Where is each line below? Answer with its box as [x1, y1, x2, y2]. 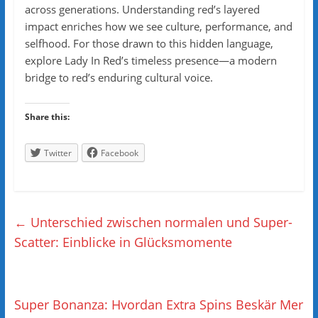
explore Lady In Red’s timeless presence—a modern [24, 53, 277, 67]
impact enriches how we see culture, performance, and [24, 19, 292, 33]
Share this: [24, 111, 70, 123]
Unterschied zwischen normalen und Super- [26, 214, 292, 231]
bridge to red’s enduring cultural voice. [24, 70, 213, 84]
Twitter [43, 147, 72, 159]
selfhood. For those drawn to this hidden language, [24, 36, 273, 50]
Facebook [100, 147, 138, 159]
